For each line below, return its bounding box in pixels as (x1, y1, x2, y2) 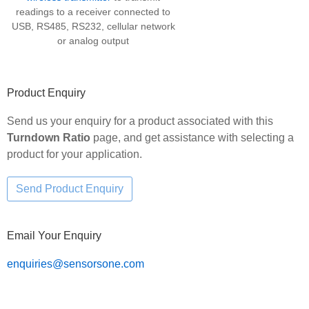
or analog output (57, 34, 129, 46)
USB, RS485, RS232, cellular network (11, 20, 175, 32)
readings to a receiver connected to (16, 6, 170, 17)
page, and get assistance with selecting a (90, 131, 294, 143)
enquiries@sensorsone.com (7, 257, 144, 270)
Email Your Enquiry (7, 229, 101, 241)
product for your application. (7, 148, 142, 160)
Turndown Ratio (7, 131, 90, 143)
